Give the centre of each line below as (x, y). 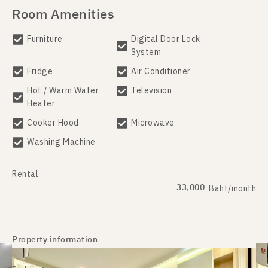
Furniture (45, 39)
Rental (25, 174)
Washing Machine (61, 142)
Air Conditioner (161, 71)
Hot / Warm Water (63, 91)
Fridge (40, 71)
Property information (55, 240)
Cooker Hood (53, 123)
